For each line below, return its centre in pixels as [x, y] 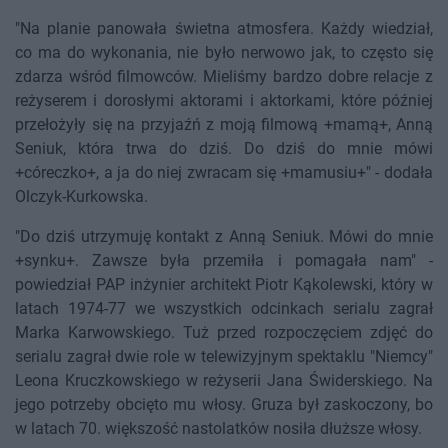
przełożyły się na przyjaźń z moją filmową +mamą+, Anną [224, 125]
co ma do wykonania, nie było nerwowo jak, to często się [224, 53]
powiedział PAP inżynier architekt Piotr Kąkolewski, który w [224, 285]
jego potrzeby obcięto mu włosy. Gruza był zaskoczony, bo [224, 405]
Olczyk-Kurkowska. [81, 197]
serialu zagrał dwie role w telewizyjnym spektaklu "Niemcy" [224, 357]
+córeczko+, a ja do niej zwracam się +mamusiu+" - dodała [224, 173]
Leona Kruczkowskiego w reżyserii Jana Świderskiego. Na [224, 381]
